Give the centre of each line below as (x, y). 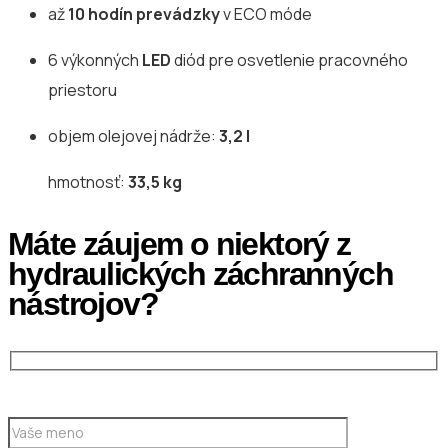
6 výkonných (95, 60)
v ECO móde (266, 14)
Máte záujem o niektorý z (179, 244)
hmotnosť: (88, 182)
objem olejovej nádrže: (133, 136)
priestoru (82, 90)
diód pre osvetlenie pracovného (289, 60)
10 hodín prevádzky (144, 14)
